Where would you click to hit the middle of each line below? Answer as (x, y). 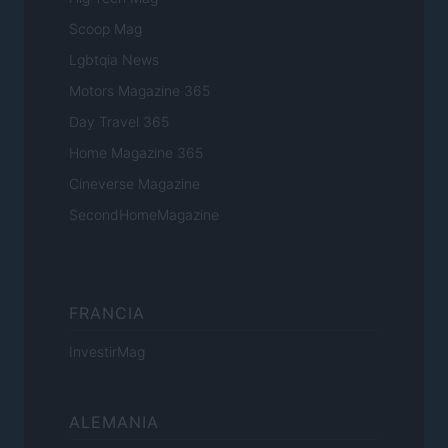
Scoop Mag (105, 29)
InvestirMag (107, 352)
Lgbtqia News (114, 60)
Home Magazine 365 (136, 153)
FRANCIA (107, 313)
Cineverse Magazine (134, 184)
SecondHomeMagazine (144, 215)
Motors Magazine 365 (139, 91)
